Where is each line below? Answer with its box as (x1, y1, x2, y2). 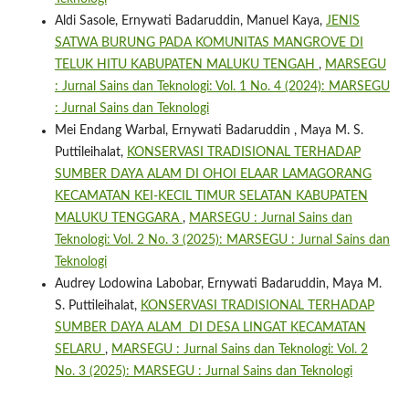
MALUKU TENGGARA (54, 211, 183, 225)
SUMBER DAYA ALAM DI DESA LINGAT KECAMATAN (54, 320, 366, 334)
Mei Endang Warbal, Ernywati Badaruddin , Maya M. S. (54, 123, 363, 137)
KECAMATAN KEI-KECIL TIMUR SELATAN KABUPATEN (54, 189, 368, 203)
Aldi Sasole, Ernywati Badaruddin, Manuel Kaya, (54, 14, 326, 27)
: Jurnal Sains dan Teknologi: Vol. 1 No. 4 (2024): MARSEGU (54, 79, 390, 93)
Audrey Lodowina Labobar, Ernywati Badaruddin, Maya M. (54, 277, 382, 290)
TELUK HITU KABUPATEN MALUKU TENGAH (54, 58, 319, 71)
